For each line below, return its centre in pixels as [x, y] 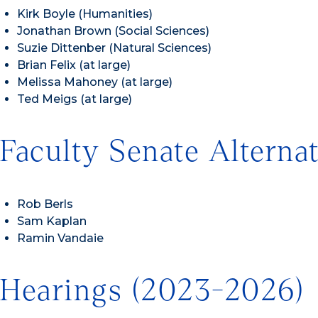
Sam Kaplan [52, 221]
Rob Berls [45, 204]
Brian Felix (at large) [74, 65]
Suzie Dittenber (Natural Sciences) [114, 48]
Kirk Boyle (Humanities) [85, 14]
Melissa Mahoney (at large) [95, 82]
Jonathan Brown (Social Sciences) [113, 31]
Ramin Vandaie [60, 238]
